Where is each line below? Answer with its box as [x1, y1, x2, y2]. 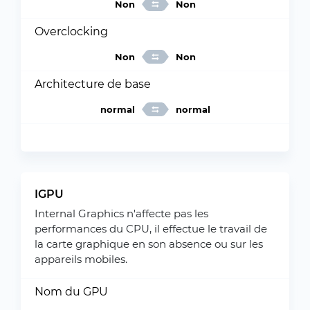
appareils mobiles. [35, 253, 127, 266]
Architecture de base [35, 77, 151, 91]
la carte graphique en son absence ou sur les [35, 237, 263, 250]
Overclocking [35, 25, 108, 38]
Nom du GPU [35, 285, 108, 298]
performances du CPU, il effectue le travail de [35, 222, 267, 235]
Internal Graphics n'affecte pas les [35, 207, 208, 220]
